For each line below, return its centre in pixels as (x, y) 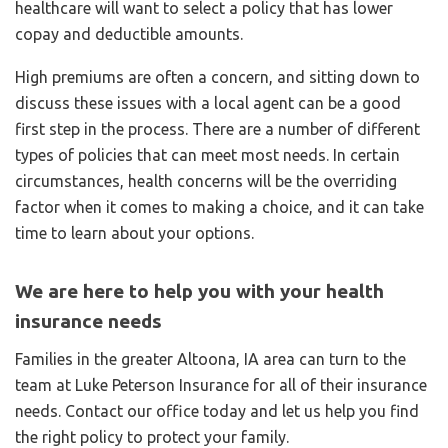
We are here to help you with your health (199, 290)
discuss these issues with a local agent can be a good (208, 102)
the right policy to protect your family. (152, 436)
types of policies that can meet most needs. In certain (207, 154)
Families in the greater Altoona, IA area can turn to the (210, 358)
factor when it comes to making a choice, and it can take (219, 206)
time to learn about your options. (136, 232)
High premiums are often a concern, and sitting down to (217, 76)
